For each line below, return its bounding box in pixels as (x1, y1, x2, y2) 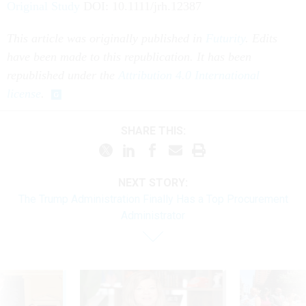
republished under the (7, 68, 118, 82)
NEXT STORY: (118, 176, 188, 189)
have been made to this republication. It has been (7, 49, 251, 64)
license (7, 86, 41, 100)
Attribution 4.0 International (118, 68, 260, 82)
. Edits (245, 31, 277, 45)
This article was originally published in (7, 31, 206, 45)
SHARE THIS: (127, 124, 186, 138)
